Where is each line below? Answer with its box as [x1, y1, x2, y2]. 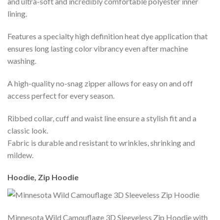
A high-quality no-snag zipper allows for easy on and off [7, 78, 193, 88]
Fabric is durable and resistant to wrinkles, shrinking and [7, 137, 195, 147]
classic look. [7, 125, 48, 135]
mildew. [7, 150, 33, 160]
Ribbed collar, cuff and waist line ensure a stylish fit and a [7, 113, 196, 123]
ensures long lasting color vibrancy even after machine [7, 43, 188, 53]
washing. [7, 55, 36, 65]
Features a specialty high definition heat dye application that [7, 31, 208, 41]
